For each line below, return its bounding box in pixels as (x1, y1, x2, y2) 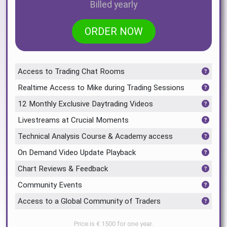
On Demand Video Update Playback (18, 147, 136, 157)
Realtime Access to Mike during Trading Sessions (18, 83, 184, 92)
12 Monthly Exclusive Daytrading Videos (18, 99, 153, 108)
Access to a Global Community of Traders (18, 196, 161, 206)
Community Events (18, 180, 82, 190)
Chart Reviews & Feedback (18, 164, 108, 173)
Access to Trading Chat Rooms (18, 66, 125, 76)
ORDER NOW (84, 25, 143, 37)
